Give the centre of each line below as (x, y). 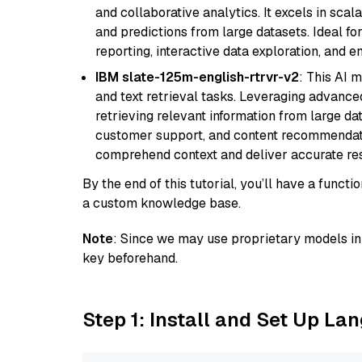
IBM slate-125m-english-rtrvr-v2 (197, 77)
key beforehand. (130, 258)
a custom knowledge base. (162, 203)
